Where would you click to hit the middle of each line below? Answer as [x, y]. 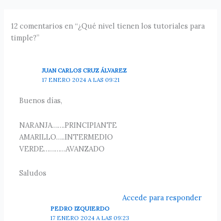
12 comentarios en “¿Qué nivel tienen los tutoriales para [108, 26]
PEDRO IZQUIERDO [80, 208]
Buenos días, [41, 101]
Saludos [33, 173]
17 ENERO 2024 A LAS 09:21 [81, 79]
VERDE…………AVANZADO [62, 148]
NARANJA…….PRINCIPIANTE [68, 125]
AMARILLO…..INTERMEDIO [66, 137]
